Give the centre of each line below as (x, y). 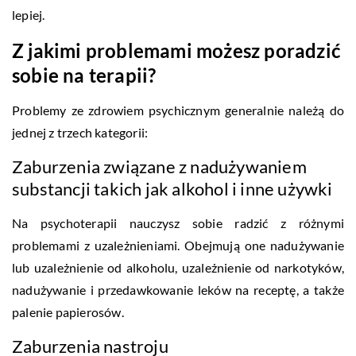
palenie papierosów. (68, 312)
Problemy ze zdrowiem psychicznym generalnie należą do (178, 110)
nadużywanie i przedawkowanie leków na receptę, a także (178, 290)
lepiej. (29, 15)
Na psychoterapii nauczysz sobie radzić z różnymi (178, 223)
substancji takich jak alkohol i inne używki (172, 189)
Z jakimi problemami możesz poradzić (176, 51)
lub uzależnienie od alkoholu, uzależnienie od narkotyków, (178, 268)
